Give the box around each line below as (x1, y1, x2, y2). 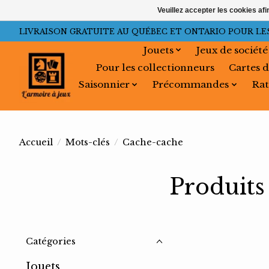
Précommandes (153, 79, 229, 91)
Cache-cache (122, 136, 183, 148)
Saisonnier (78, 79, 130, 91)
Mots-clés (65, 136, 110, 148)
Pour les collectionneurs (95, 61, 214, 73)
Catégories (26, 236, 76, 247)
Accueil (19, 136, 53, 148)
